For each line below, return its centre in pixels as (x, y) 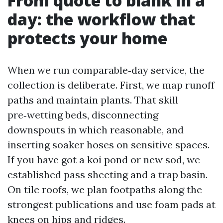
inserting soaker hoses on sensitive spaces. (109, 145)
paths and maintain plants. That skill (93, 100)
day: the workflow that (101, 19)
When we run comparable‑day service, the (106, 70)
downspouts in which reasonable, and (96, 130)
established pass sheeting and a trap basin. (108, 174)
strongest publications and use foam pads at (111, 204)
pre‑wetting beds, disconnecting (83, 115)
